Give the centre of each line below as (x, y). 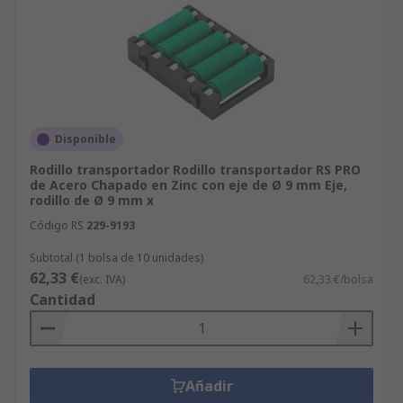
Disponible (85, 139)
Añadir (209, 386)
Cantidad (63, 300)
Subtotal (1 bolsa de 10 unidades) (116, 258)
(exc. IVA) (102, 279)
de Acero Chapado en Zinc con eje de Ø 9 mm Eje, (188, 185)
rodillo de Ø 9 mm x (92, 200)
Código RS (57, 225)
